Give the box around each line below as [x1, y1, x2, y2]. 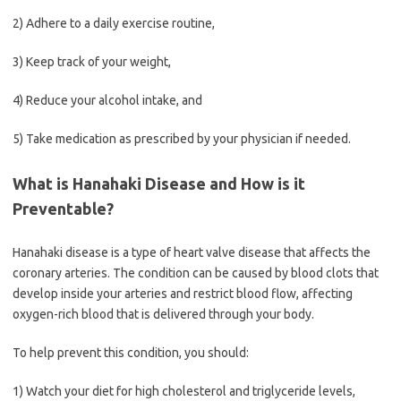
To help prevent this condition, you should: [13, 346, 249, 360]
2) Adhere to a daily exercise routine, [13, 16, 215, 30]
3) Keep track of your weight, [13, 55, 171, 69]
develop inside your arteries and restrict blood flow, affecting [13, 286, 353, 301]
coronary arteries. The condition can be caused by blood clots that [13, 266, 379, 280]
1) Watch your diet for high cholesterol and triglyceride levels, [13, 384, 355, 398]
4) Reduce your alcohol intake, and [13, 93, 202, 107]
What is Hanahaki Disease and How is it [13, 175, 305, 192]
